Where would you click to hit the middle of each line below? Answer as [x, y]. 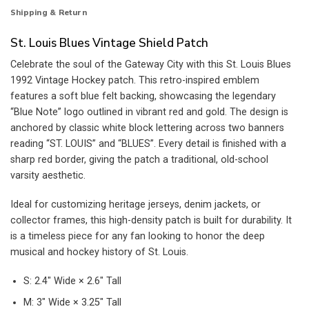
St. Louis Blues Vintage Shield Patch [109, 43]
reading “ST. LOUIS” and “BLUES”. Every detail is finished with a [148, 144]
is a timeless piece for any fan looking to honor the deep [138, 236]
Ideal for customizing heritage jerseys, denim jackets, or [136, 204]
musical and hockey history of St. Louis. [99, 252]
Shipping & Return [49, 13]
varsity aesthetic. [48, 176]
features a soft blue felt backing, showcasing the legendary [143, 97]
